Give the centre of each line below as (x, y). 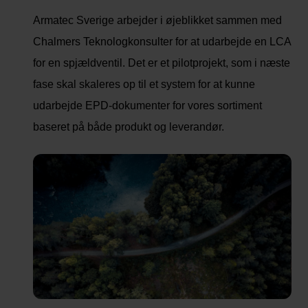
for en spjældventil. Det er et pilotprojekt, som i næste (162, 63)
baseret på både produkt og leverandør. (129, 126)
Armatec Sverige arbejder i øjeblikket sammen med (157, 20)
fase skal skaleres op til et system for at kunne (144, 84)
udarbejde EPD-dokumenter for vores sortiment (147, 105)
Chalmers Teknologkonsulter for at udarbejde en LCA (162, 41)
